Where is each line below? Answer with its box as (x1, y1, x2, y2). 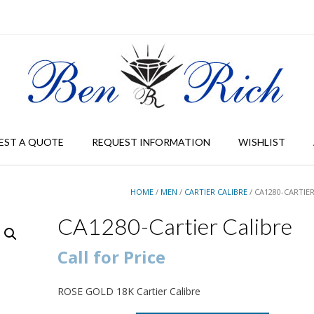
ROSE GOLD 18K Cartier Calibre (57, 285, 200, 298)
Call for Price (57, 245, 165, 268)
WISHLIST (238, 136, 285, 148)
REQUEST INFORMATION (91, 136, 210, 148)
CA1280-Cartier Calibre (57, 212, 292, 240)
